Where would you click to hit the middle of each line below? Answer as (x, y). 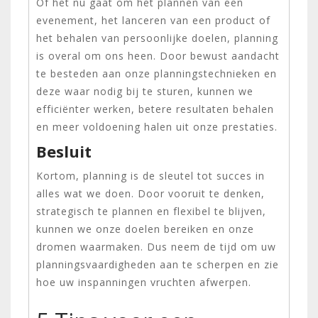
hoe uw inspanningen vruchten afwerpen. (144, 282)
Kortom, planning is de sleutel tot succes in (150, 175)
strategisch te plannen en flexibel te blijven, (151, 211)
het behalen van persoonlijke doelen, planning (157, 38)
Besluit (64, 151)
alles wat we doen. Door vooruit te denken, (150, 193)
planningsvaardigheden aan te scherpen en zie (158, 264)
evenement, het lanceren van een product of (153, 20)
